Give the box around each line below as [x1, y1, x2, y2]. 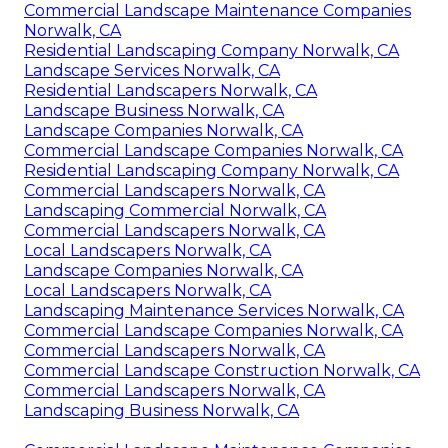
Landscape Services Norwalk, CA [24, 61, 280, 81]
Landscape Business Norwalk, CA [24, 101, 284, 121]
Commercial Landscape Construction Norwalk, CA [24, 361, 420, 381]
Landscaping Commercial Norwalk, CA [24, 201, 326, 221]
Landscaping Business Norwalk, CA [24, 401, 299, 421]
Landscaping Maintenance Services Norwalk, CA [24, 301, 404, 321]
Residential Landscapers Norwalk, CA [24, 81, 317, 101]
